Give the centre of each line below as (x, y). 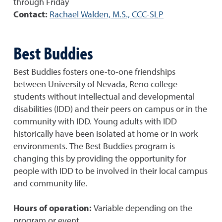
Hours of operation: (54, 209)
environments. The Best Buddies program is (94, 147)
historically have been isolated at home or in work (106, 134)
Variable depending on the (143, 209)
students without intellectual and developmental (104, 97)
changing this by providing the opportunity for (100, 159)
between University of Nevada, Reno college (95, 85)
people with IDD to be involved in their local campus (111, 171)
